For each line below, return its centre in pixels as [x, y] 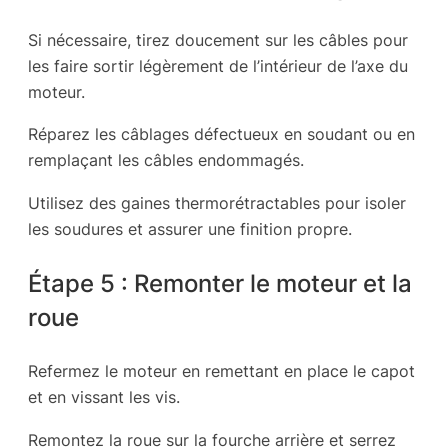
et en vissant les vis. [104, 397]
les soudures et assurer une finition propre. [190, 228]
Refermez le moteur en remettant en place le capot [221, 371]
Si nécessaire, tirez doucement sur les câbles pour [218, 40]
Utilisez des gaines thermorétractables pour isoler [217, 202]
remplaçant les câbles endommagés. [166, 160]
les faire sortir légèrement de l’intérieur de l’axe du [218, 66]
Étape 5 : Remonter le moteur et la [220, 283]
